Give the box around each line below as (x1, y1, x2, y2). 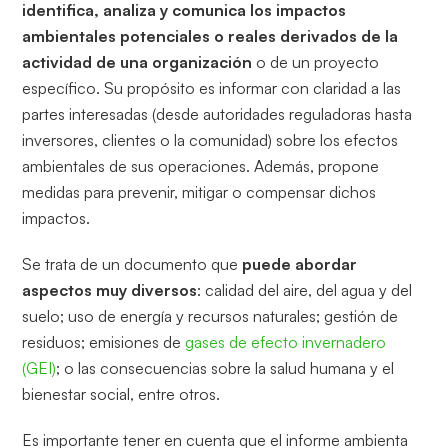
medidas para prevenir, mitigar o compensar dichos (22, 181, 377, 202)
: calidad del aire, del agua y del (197, 279, 413, 300)
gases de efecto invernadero (185, 331, 387, 352)
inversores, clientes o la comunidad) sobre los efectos (22, 129, 399, 150)
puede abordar (242, 253, 358, 274)
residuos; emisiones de (22, 331, 186, 352)
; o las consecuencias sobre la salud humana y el (56, 357, 395, 378)
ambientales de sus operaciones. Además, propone (22, 155, 380, 176)
